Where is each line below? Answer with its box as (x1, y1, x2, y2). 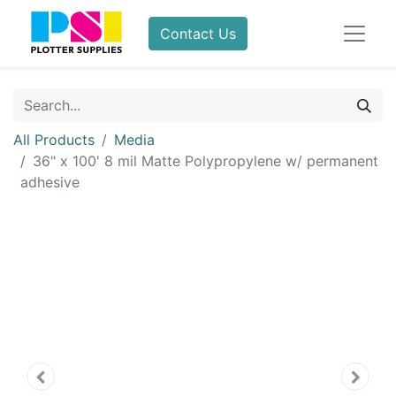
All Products (13, 131, 95, 148)
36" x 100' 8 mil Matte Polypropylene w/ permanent (33, 152, 378, 170)
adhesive (20, 173, 80, 191)
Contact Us (160, 25, 237, 42)
